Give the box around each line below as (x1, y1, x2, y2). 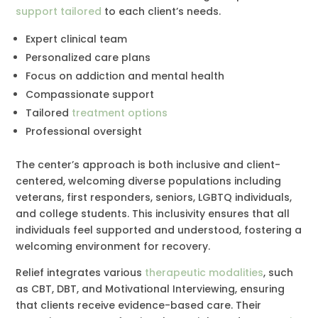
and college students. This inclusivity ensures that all (16, 206, 290, 221)
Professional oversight (26, 124, 143, 138)
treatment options (72, 105, 168, 120)
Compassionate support (26, 87, 155, 102)
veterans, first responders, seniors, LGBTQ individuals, (16, 190, 292, 204)
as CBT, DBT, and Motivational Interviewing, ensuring (16, 281, 285, 296)
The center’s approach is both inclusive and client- (16, 157, 281, 172)
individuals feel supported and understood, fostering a (16, 222, 302, 237)
